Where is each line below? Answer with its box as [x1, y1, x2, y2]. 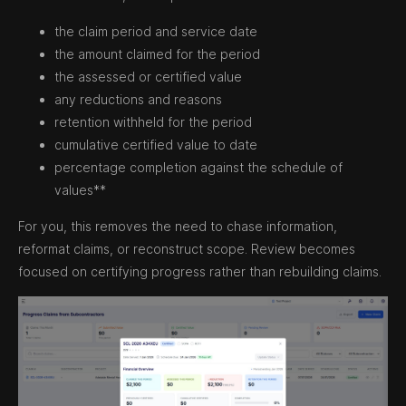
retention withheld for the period [54, 114, 252, 130]
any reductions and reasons [54, 92, 222, 108]
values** [54, 182, 106, 198]
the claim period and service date [54, 24, 257, 40]
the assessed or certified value [54, 69, 242, 85]
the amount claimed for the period [54, 46, 260, 63]
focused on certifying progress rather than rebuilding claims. [18, 264, 382, 280]
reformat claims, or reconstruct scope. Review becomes [18, 241, 355, 257]
